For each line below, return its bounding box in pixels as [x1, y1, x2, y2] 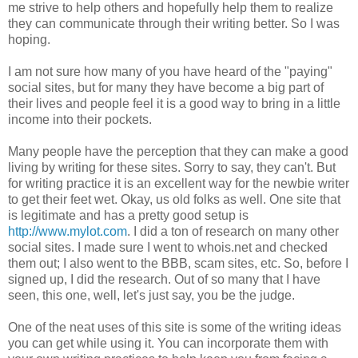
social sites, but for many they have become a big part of [8, 81, 324, 95]
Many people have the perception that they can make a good [8, 145, 348, 159]
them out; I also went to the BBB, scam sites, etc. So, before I [8, 257, 348, 271]
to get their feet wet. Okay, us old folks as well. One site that [8, 193, 340, 207]
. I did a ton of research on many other [127, 225, 339, 239]
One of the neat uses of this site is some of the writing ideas [8, 320, 341, 335]
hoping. [8, 33, 50, 47]
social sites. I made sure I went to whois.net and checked [8, 241, 328, 255]
